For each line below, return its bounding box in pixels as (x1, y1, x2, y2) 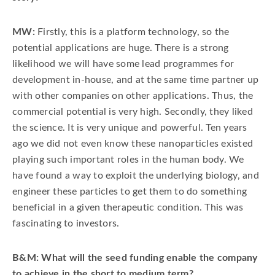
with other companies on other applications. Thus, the (12, 91, 254, 101)
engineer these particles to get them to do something (12, 187, 247, 196)
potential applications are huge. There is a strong (12, 43, 229, 53)
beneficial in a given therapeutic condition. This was (12, 203, 244, 212)
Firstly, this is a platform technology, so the (34, 27, 230, 37)
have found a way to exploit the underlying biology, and (12, 171, 259, 180)
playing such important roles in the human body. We (12, 155, 244, 165)
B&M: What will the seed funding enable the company (12, 253, 258, 263)
